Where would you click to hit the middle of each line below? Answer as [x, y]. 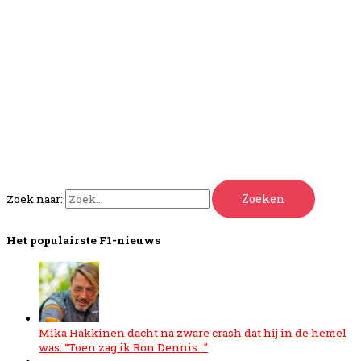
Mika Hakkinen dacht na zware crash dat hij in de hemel [193, 332]
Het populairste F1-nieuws [83, 240]
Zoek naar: [35, 199]
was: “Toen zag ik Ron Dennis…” [123, 347]
